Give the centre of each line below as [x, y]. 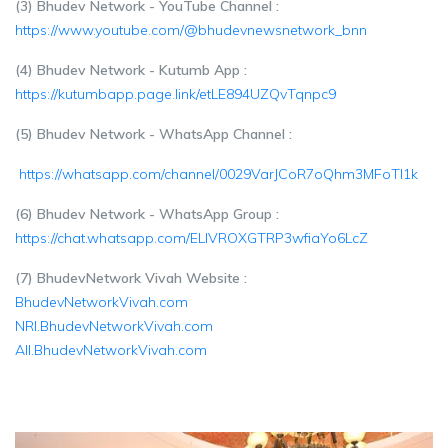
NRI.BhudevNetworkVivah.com [114, 326]
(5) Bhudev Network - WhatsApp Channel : [153, 134]
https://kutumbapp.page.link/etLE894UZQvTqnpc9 [175, 94]
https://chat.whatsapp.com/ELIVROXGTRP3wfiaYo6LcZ [191, 238]
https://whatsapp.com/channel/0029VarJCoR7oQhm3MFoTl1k [218, 174]
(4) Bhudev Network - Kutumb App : [133, 70]
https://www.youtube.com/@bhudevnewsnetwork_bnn [191, 30]
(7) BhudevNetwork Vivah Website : [133, 278]
